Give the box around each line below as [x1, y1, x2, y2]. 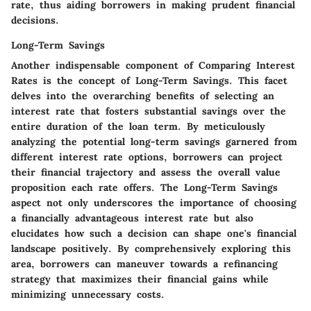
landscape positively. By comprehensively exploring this [11, 242, 291, 255]
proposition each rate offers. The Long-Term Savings [11, 181, 278, 194]
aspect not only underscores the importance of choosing [11, 196, 296, 210]
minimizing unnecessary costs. [11, 288, 165, 301]
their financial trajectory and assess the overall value [11, 166, 280, 179]
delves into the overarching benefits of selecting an [11, 90, 274, 103]
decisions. [11, 14, 59, 27]
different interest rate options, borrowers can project [11, 151, 283, 164]
